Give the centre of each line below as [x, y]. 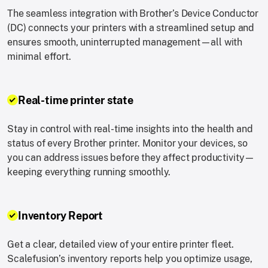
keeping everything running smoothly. [89, 172]
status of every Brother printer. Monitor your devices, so [127, 144]
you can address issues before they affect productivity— [131, 158]
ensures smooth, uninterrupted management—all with [125, 42]
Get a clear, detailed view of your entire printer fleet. [121, 245]
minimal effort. [39, 57]
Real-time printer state [76, 100]
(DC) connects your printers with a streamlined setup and [131, 28]
